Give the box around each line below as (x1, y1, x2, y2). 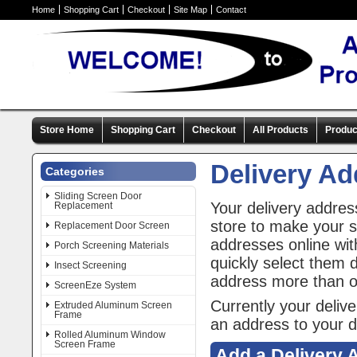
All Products (253, 124, 308, 135)
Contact (216, 5, 246, 14)
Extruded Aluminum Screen (54, 300, 172, 311)
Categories (45, 165, 104, 178)
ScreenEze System (54, 280, 136, 291)
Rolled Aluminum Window (54, 329, 166, 340)
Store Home (40, 124, 94, 135)
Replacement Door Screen (54, 220, 170, 231)
